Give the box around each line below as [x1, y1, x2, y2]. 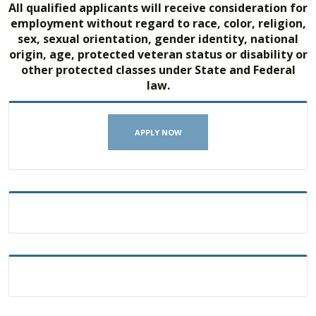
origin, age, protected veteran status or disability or [8, 47, 308, 63]
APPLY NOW [134, 127, 182, 138]
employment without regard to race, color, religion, [10, 16, 306, 32]
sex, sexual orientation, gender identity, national [18, 31, 298, 47]
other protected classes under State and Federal [20, 62, 296, 78]
